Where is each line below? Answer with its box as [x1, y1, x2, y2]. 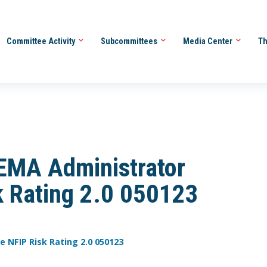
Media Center [182, 36, 234, 46]
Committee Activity [6, 36, 77, 46]
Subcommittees [100, 36, 159, 46]
